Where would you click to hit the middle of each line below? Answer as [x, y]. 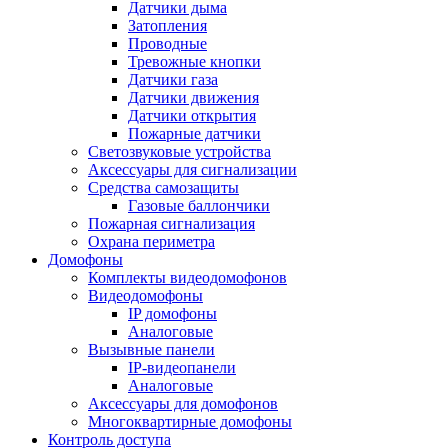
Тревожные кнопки [194, 61]
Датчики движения [193, 97]
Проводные [167, 43]
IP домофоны [172, 313]
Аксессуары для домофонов [183, 403]
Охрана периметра [151, 241]
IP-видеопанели [182, 367]
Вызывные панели [151, 349]
